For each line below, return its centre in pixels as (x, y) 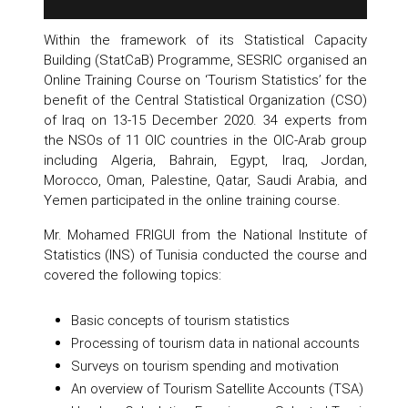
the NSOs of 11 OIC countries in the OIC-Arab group (205, 140)
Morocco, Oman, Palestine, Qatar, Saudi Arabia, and (205, 180)
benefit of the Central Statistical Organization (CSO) (205, 100)
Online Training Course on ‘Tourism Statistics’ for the (205, 80)
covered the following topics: (132, 274)
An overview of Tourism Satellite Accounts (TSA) (217, 388)
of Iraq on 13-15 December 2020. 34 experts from (205, 120)
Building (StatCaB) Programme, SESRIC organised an (205, 60)
